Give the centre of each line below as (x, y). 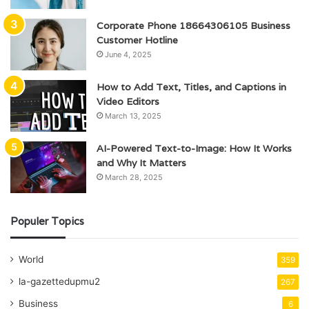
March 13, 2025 (133, 116)
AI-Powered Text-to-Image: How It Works (194, 149)
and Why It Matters (141, 163)
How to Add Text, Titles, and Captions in (191, 87)
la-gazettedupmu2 (59, 282)
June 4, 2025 (128, 55)
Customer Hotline (137, 40)
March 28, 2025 (134, 178)
